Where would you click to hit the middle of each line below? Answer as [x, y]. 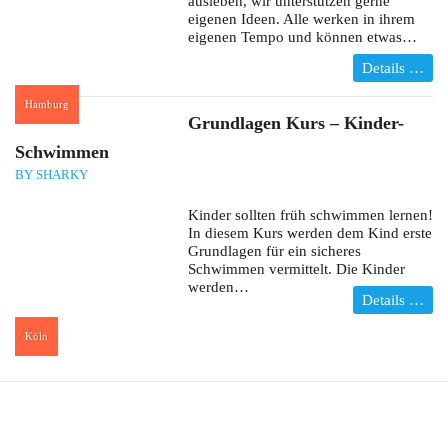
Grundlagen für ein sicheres [274, 251]
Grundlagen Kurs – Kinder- [295, 123]
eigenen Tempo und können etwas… [302, 37]
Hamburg [47, 104]
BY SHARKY [51, 175]
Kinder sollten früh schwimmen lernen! [310, 215]
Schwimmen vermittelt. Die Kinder [296, 269]
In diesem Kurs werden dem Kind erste [309, 233]
